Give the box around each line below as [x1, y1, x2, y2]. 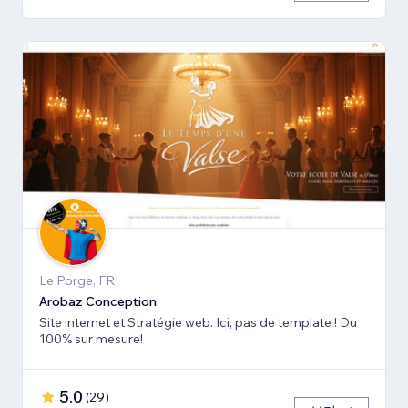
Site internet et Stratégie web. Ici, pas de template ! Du [39, 314, 357, 331]
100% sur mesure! [39, 331, 143, 348]
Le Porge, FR [39, 272, 115, 290]
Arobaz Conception [39, 293, 157, 311]
